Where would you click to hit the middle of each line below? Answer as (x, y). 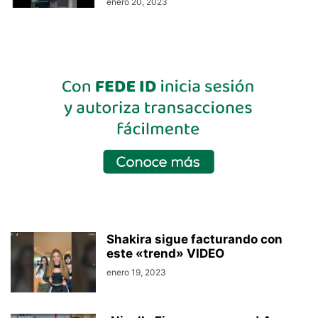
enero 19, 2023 (136, 273)
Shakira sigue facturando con (194, 240)
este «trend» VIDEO (165, 254)
